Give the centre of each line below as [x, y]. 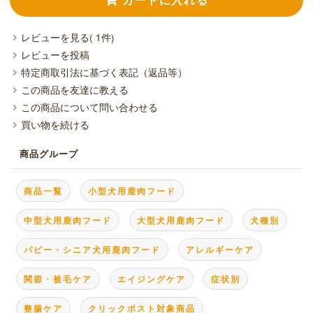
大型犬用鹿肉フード [181, 220]
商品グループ [49, 153]
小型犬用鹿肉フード [132, 190]
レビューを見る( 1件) [68, 37]
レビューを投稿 [56, 54]
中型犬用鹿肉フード [68, 220]
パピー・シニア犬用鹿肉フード [93, 249]
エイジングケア [152, 278]
